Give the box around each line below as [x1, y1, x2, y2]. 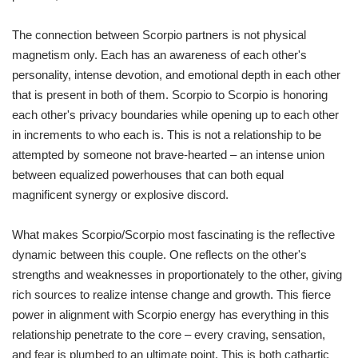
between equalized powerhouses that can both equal [12, 168, 284, 182]
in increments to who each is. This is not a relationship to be [12, 128, 321, 142]
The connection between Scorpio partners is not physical [12, 28, 306, 42]
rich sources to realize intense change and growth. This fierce [12, 288, 331, 302]
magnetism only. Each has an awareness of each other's [12, 48, 307, 62]
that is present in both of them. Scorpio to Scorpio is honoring [12, 88, 328, 102]
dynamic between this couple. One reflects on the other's [12, 248, 307, 262]
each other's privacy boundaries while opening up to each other [12, 108, 339, 122]
